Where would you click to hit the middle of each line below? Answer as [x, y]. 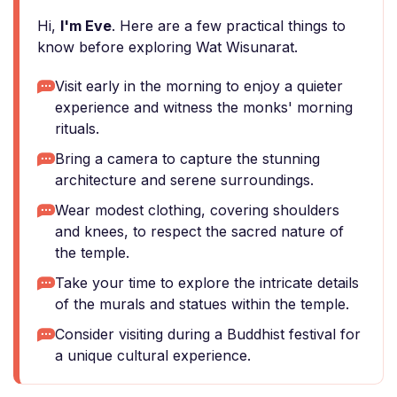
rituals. [77, 128]
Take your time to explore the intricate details [207, 283]
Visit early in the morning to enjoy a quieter [199, 86]
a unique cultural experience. [153, 355]
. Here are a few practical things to [229, 26]
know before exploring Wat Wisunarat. [167, 47]
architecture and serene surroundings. [184, 180]
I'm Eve [86, 26]
